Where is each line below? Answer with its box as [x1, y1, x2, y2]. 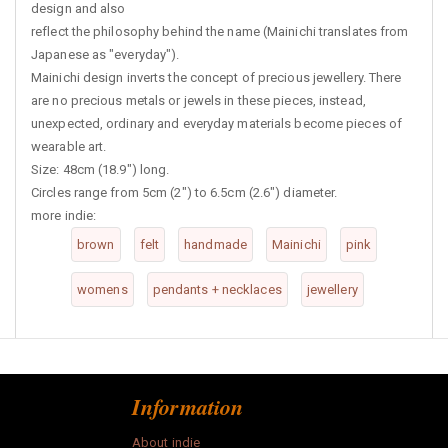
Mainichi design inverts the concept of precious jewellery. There [31, 69, 402, 85]
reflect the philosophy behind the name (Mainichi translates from [31, 23, 409, 39]
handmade [184, 236, 247, 252]
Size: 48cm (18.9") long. [31, 161, 170, 177]
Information [132, 391, 244, 423]
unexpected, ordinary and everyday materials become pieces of [31, 115, 403, 131]
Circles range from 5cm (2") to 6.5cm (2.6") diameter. [31, 184, 338, 200]
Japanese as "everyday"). [31, 46, 180, 62]
